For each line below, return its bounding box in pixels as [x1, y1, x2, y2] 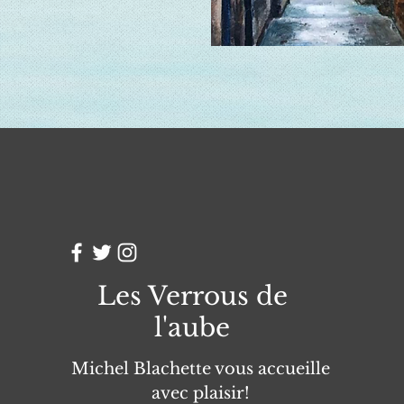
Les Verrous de [96, 280, 288, 312]
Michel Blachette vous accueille [70, 359, 330, 379]
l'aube [154, 312, 231, 344]
